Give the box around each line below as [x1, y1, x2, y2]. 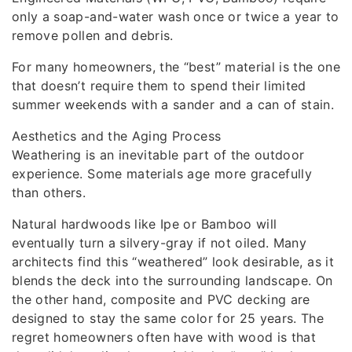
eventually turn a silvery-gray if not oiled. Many [12, 234, 307, 251]
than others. [12, 184, 86, 200]
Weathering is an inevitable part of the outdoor [12, 146, 305, 163]
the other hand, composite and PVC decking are [12, 291, 310, 307]
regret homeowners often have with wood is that [12, 328, 317, 345]
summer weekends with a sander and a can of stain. [12, 96, 335, 112]
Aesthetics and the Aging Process [12, 127, 222, 144]
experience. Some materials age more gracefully [12, 165, 313, 181]
